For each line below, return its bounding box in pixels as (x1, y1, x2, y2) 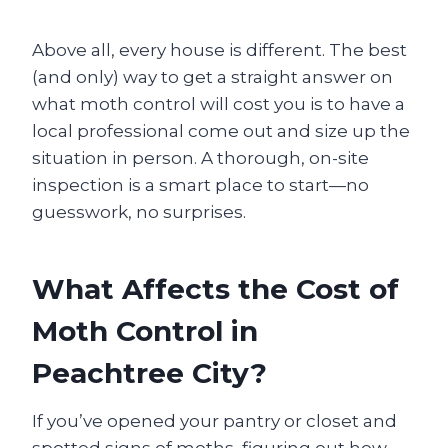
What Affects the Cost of (32, 272, 399, 306)
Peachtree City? (32, 356, 267, 390)
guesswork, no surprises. (32, 202, 246, 222)
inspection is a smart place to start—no (32, 175, 369, 195)
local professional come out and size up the (32, 121, 410, 141)
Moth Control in (32, 314, 258, 348)
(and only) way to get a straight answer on (32, 67, 393, 87)
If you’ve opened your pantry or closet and (32, 411, 397, 431)
